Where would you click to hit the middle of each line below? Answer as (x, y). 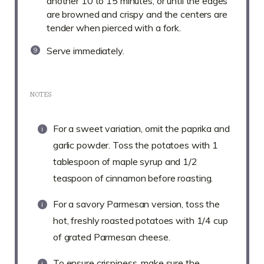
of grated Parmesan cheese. (112, 237)
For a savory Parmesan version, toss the (137, 204)
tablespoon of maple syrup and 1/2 (125, 162)
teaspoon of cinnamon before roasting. (133, 178)
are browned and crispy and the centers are (137, 14)
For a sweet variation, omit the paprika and (141, 129)
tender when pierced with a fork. (114, 28)
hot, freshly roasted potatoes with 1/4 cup (141, 221)
